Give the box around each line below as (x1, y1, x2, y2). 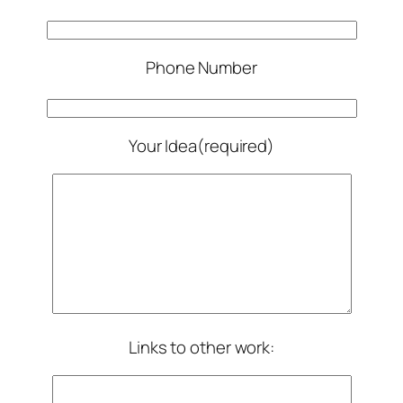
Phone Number (146, 55, 257, 79)
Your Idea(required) (128, 133, 275, 157)
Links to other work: (129, 335, 274, 359)
